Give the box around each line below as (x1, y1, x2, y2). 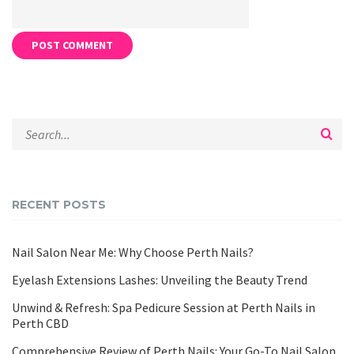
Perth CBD (12, 315, 69, 331)
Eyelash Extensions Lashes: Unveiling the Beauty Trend (12, 272, 307, 288)
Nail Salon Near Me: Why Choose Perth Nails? (12, 244, 254, 260)
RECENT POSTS (12, 198, 106, 212)
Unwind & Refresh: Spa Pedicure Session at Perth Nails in (12, 299, 315, 315)
